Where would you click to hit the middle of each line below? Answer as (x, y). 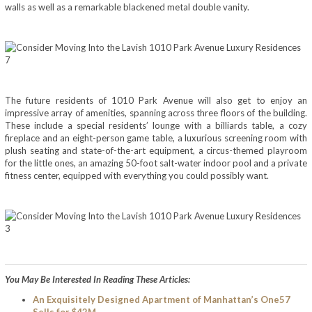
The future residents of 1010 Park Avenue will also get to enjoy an (156, 101)
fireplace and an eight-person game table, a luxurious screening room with (156, 138)
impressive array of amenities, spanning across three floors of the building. (156, 113)
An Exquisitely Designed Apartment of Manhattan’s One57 (162, 299)
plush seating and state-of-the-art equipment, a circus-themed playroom (156, 151)
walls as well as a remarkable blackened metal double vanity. (127, 7)
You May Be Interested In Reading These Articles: (97, 279)
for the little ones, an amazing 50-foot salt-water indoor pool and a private (156, 163)
